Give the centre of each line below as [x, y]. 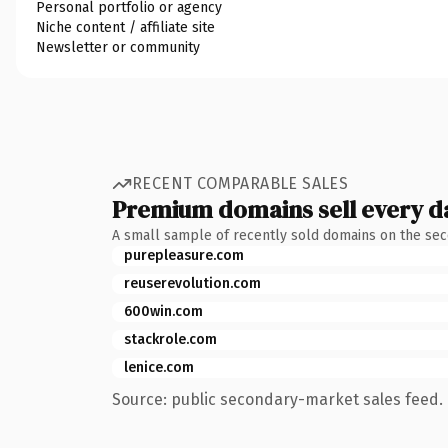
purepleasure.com [184, 255]
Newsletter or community [118, 47]
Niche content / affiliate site [125, 27]
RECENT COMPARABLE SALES [240, 183]
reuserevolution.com [192, 283]
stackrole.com [170, 339]
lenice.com [159, 367]
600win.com [163, 311]
